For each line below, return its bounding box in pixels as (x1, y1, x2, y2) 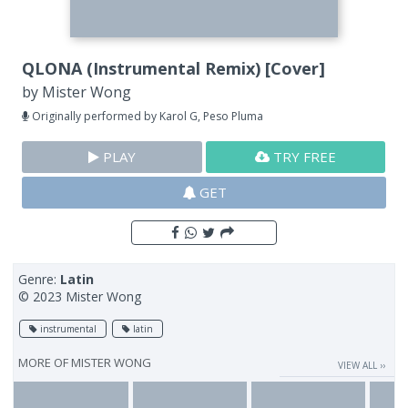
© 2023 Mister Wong (18, 288, 142, 306)
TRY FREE (270, 148, 337, 167)
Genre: (18, 270, 61, 289)
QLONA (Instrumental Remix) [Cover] (22, 57, 326, 80)
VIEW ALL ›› (337, 359, 385, 372)
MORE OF (18, 354, 72, 372)
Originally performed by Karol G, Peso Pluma (29, 108, 264, 125)
